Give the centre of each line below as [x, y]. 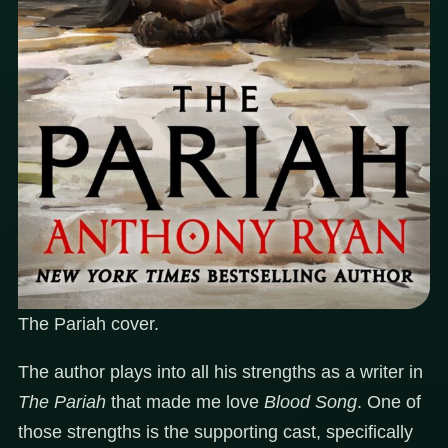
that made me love [185, 401]
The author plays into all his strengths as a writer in [220, 371]
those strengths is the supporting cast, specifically [215, 431]
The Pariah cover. [88, 323]
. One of [389, 401]
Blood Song [310, 401]
